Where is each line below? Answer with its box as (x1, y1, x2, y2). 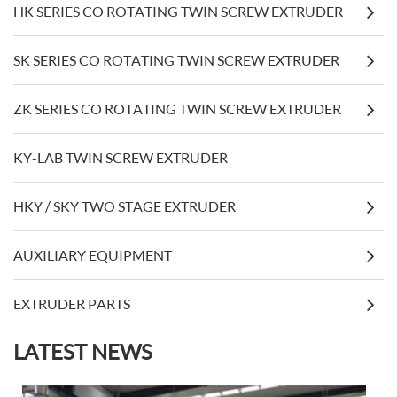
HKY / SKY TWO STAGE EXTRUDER (13, 198, 236, 215)
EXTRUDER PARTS (13, 295, 130, 313)
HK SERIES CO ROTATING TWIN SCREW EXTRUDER (13, 3, 343, 20)
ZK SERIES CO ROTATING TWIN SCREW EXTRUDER (13, 100, 341, 118)
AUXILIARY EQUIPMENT (13, 246, 172, 264)
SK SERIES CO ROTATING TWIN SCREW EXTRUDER (13, 51, 339, 69)
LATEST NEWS (13, 339, 152, 365)
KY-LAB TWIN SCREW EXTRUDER (13, 149, 228, 167)
